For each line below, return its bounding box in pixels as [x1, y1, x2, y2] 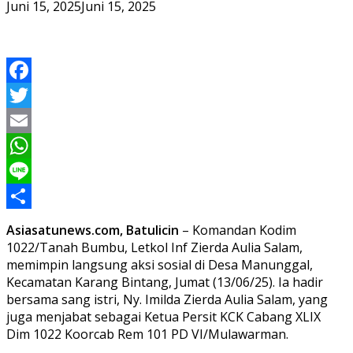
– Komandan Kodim [179, 221, 296, 239]
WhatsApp [6, 162, 68, 180]
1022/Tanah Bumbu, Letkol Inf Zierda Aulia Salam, [6, 238, 303, 256]
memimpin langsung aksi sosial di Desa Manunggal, [6, 255, 313, 273]
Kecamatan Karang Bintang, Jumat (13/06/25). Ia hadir [6, 273, 323, 291]
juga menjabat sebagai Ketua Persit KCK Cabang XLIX [6, 307, 321, 325]
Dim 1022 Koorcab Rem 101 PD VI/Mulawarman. [6, 325, 288, 343]
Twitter [6, 111, 50, 129]
